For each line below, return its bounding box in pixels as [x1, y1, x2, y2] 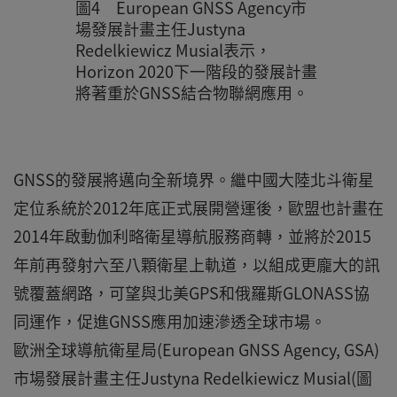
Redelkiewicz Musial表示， [74, 38, 271, 62]
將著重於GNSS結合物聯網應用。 [74, 81, 308, 105]
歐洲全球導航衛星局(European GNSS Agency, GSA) [13, 338, 379, 362]
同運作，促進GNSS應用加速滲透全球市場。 [13, 309, 326, 333]
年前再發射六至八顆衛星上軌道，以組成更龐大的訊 [13, 253, 380, 276]
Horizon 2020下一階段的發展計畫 [74, 59, 317, 83]
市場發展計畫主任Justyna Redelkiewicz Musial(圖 [13, 366, 372, 390]
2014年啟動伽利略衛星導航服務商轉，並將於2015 [13, 224, 371, 248]
